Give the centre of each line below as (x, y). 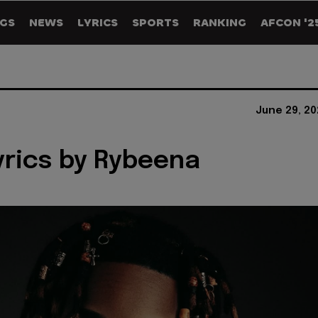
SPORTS (155, 22)
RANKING (220, 22)
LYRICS (98, 22)
